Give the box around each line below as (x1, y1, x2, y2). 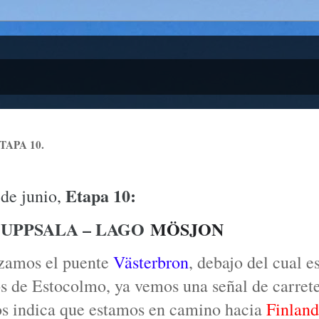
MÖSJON (150, 216, 229, 241)
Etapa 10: (66, 183, 136, 208)
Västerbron (108, 251, 189, 273)
